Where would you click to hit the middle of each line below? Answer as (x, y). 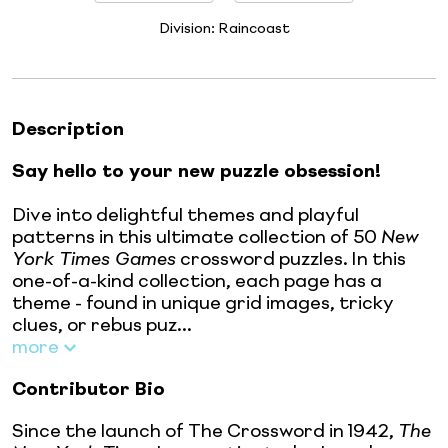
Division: (188, 28)
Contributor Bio (88, 389)
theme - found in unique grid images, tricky (203, 303)
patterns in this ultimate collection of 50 (196, 237)
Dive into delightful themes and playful (185, 215)
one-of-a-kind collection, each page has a (197, 281)
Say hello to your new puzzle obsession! (196, 171)
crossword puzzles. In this (291, 259)
